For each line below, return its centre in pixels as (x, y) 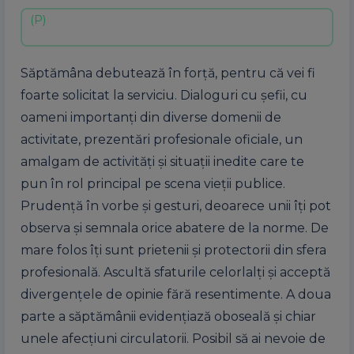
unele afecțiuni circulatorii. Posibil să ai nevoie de (173, 339)
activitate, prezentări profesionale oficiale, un (162, 139)
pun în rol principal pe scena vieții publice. (153, 184)
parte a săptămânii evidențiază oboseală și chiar (168, 316)
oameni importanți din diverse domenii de (151, 117)
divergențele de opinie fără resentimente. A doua (176, 294)
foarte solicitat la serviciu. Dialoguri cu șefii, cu (164, 95)
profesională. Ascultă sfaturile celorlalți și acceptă (175, 272)
